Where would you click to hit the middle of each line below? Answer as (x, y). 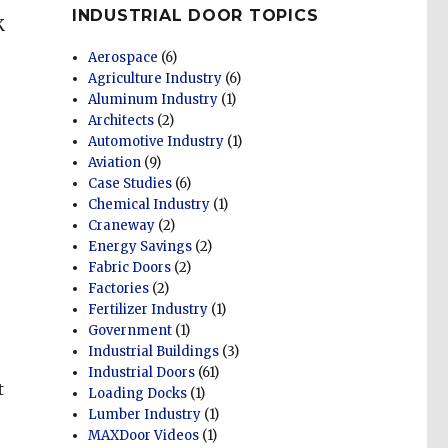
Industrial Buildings (154, 352)
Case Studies (130, 184)
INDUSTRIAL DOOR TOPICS (195, 16)
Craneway (122, 226)
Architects (121, 121)
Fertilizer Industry (148, 310)
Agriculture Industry (155, 79)
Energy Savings (140, 247)
